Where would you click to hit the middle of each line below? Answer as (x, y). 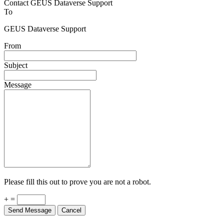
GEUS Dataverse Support (45, 24)
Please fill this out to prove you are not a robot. (77, 177)
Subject (16, 61)
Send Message (30, 206)
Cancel (71, 206)
